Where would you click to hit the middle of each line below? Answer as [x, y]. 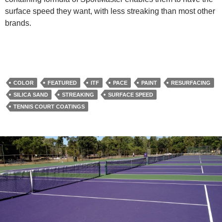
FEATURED [62, 83]
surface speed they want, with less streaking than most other [110, 11]
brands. [18, 23]
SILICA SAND [31, 94]
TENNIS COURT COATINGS [49, 106]
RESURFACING [191, 83]
